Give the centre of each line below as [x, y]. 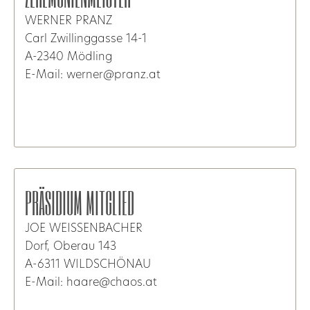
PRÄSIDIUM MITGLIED [80, 202]
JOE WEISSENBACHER [84, 229]
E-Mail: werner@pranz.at [93, 75]
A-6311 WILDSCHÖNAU [88, 265]
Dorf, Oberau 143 [71, 247]
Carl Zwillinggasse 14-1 [86, 39]
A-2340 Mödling [69, 57]
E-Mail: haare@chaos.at [91, 283]
